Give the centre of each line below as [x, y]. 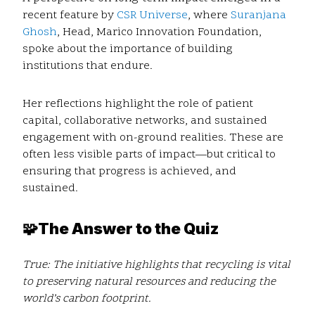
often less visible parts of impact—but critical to [149, 155]
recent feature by [70, 16]
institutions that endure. [88, 66]
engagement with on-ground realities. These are [153, 138]
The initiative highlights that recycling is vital [172, 265]
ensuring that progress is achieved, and [129, 172]
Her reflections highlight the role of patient [138, 104]
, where [209, 16]
